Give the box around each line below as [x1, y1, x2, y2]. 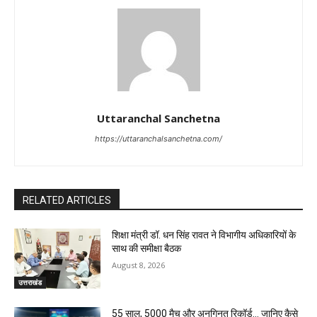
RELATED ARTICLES [23, 194, 111, 206]
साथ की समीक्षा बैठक [112, 242, 182, 254]
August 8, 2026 [112, 259, 166, 270]
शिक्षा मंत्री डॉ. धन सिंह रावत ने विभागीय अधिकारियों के [112, 229, 296, 241]
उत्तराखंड [18, 277, 42, 288]
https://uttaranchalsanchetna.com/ [95, 133, 222, 144]
